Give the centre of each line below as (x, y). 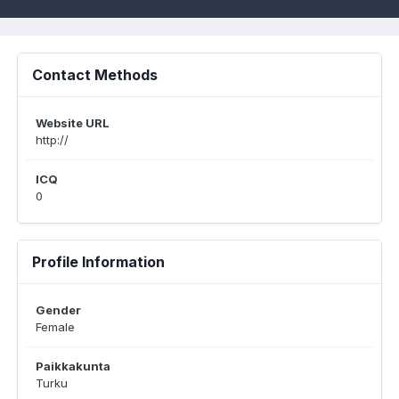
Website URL (73, 123)
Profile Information (98, 262)
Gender (58, 310)
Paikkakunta (73, 366)
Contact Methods (95, 75)
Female (55, 327)
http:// (52, 140)
